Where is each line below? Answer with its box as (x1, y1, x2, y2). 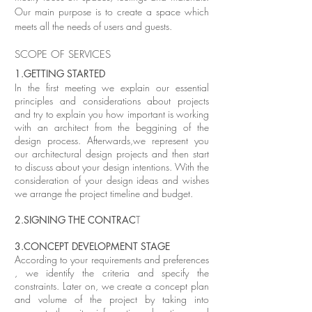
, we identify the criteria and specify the (15, 266, 209, 279)
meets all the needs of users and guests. (15, 19, 172, 33)
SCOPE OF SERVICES (15, 47, 111, 61)
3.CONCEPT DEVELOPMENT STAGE (15, 240, 170, 253)
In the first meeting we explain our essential (15, 81, 209, 94)
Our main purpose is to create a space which (15, 5, 209, 18)
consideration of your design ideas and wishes (15, 173, 209, 187)
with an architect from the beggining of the (15, 120, 209, 134)
